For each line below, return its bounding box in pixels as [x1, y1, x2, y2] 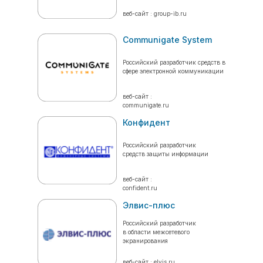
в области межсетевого [123, 228, 190, 235]
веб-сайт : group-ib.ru [123, 10, 187, 17]
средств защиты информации [123, 150, 208, 157]
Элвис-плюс [123, 200, 175, 210]
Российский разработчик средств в [123, 59, 225, 66]
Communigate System [123, 35, 212, 45]
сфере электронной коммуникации [123, 68, 224, 75]
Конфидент [123, 117, 170, 127]
